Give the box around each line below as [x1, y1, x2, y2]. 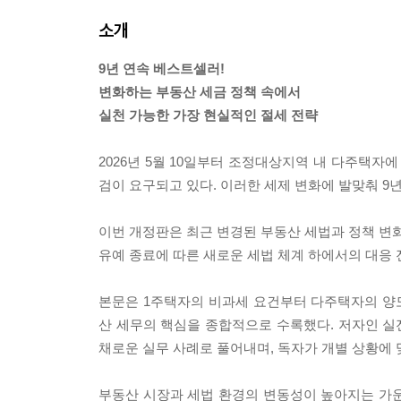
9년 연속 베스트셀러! [98, 60, 225, 76]
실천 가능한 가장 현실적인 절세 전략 [98, 107, 318, 123]
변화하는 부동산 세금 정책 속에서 [98, 83, 301, 99]
